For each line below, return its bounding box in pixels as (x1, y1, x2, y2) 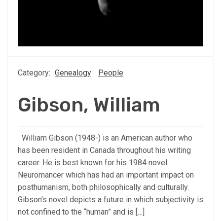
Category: (18, 68, 52, 77)
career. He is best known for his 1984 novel (18, 157, 167, 167)
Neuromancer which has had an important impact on (18, 170, 194, 180)
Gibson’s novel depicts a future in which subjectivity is (18, 194, 203, 204)
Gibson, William (18, 93, 160, 116)
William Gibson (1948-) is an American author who (18, 133, 192, 143)
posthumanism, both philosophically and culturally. (18, 182, 189, 192)
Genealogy (55, 68, 91, 77)
